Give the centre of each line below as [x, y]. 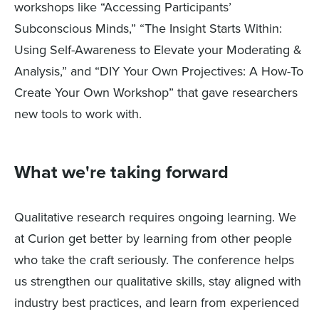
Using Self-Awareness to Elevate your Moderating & [158, 50]
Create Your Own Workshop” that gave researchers [156, 93]
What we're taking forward [121, 173]
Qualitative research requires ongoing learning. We [155, 218]
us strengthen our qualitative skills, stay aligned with [158, 282]
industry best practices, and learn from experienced [157, 303]
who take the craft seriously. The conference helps [154, 260]
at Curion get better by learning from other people [153, 239]
